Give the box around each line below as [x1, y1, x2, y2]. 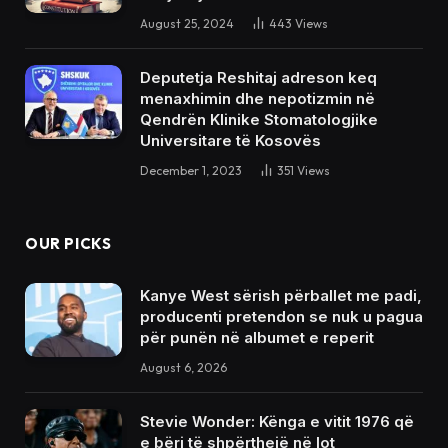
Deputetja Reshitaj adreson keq [140, 67, 377, 87]
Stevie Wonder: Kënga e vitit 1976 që [140, 411, 414, 431]
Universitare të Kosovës [140, 130, 321, 150]
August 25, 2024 [140, 15, 234, 31]
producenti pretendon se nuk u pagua [140, 306, 423, 326]
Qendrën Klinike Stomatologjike [140, 109, 378, 129]
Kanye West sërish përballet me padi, [140, 285, 422, 305]
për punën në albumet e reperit [140, 327, 374, 347]
